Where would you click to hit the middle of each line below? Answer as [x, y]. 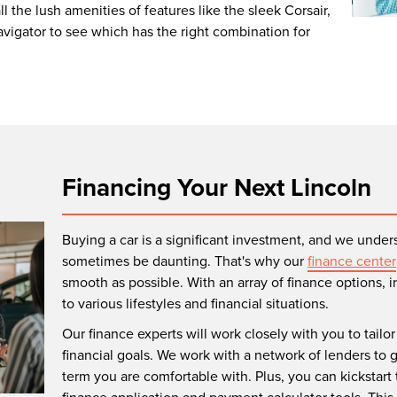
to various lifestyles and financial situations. [195, 303]
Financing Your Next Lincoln [217, 187]
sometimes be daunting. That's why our [185, 261]
